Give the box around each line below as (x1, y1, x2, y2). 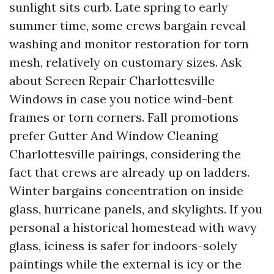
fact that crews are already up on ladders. (9, 165, 250, 180)
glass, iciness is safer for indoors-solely (9, 238, 237, 253)
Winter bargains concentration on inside (9, 183, 243, 198)
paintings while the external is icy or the (9, 256, 242, 272)
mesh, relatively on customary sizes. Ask (9, 54, 242, 70)
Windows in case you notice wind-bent (9, 91, 233, 106)
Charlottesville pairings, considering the (9, 146, 241, 161)
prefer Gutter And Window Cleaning (9, 128, 218, 143)
